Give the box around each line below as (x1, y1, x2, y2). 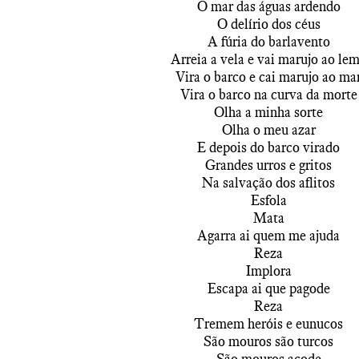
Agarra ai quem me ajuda (197, 227, 340, 244)
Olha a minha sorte (214, 103, 323, 121)
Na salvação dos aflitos (202, 174, 335, 192)
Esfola (250, 192, 287, 209)
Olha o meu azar (221, 121, 316, 139)
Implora (245, 262, 292, 280)
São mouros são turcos (204, 333, 333, 350)
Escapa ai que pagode (207, 280, 330, 297)
